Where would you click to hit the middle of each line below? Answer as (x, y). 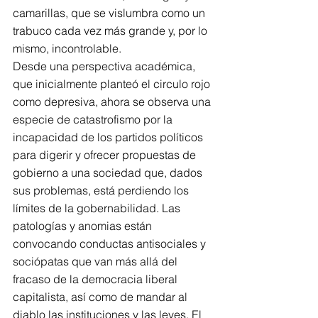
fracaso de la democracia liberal (97, 279)
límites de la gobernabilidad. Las (98, 208)
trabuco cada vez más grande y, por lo (111, 31)
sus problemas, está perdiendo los (102, 190)
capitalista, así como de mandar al (102, 297)
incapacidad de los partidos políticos (109, 137)
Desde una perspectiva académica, (105, 66)
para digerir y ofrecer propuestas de (106, 155)
